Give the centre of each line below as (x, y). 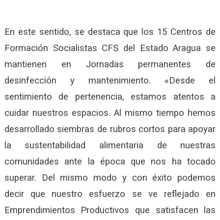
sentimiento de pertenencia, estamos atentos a (110, 96)
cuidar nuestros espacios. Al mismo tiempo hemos (110, 113)
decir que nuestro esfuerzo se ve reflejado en (110, 194)
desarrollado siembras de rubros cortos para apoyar (110, 129)
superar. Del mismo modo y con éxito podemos (110, 178)
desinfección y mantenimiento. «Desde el (110, 80)
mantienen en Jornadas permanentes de (110, 64)
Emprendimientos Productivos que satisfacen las (110, 210)
